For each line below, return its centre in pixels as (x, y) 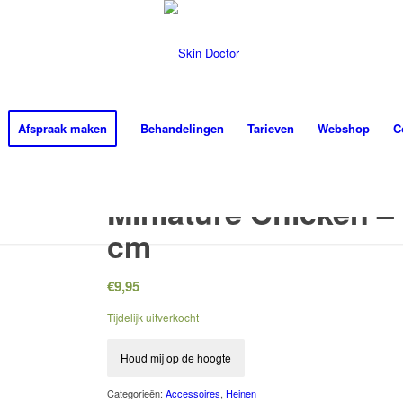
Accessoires (193, 394)
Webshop (343, 128)
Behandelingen (182, 128)
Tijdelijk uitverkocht (153, 318)
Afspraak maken (62, 128)
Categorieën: (137, 394)
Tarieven (270, 128)
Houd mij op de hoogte (176, 358)
